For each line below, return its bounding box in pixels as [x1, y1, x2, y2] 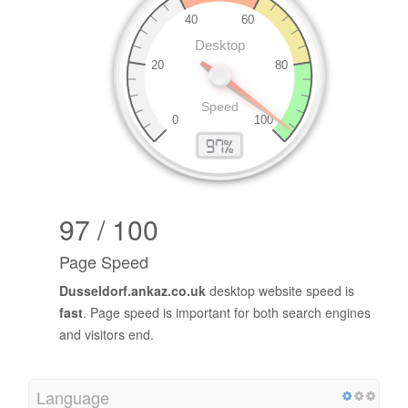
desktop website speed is [206, 281, 354, 301]
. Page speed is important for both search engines [83, 303, 371, 322]
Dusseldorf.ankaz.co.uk [59, 281, 206, 301]
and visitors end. [59, 325, 154, 344]
